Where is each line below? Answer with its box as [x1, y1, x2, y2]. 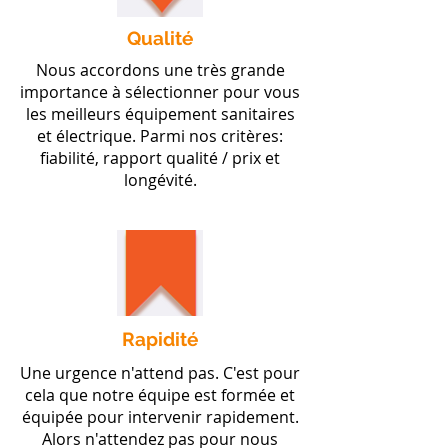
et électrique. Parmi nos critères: [37, 125, 283, 147]
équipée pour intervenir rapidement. [21, 406, 299, 428]
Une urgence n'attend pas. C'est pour [20, 362, 300, 384]
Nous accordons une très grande [35, 59, 285, 81]
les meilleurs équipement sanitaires [25, 103, 295, 125]
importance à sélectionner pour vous [20, 81, 300, 103]
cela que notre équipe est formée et [25, 384, 295, 406]
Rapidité [122, 328, 198, 350]
